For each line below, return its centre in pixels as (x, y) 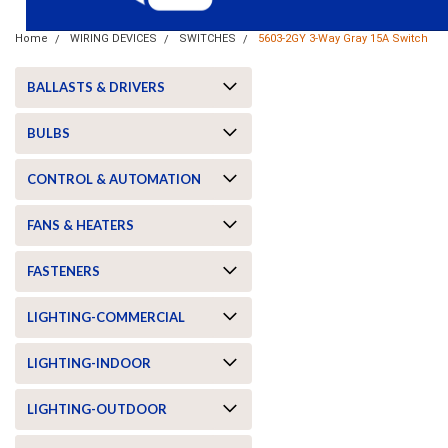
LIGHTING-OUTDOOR (97, 408)
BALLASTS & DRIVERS (96, 86)
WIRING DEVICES (113, 38)
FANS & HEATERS (80, 224)
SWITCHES (207, 38)
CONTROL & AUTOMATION (114, 178)
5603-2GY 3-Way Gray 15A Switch (343, 38)
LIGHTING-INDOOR (89, 362)
